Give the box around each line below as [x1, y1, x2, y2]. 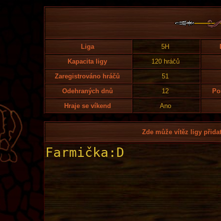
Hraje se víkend [64, 102, 111, 110]
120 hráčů [151, 58, 180, 65]
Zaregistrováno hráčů [55, 73, 120, 80]
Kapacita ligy [68, 58, 107, 65]
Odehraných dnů [62, 87, 113, 95]
